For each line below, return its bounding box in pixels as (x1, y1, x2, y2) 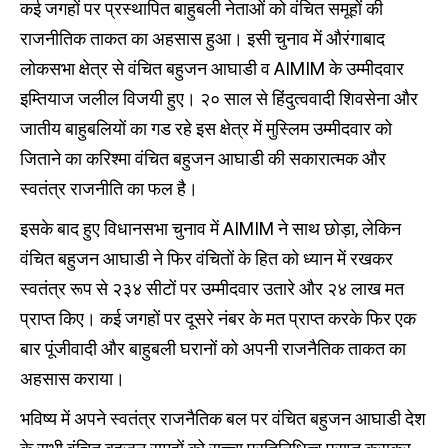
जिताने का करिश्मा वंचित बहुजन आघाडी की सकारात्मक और (20, 148, 386, 169)
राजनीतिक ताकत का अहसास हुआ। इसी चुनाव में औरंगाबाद (20, 28, 385, 49)
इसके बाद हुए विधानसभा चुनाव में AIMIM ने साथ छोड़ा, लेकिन (20, 218, 401, 239)
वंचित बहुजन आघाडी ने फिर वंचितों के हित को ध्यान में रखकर (20, 248, 393, 269)
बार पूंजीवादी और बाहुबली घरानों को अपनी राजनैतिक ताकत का (20, 338, 406, 359)
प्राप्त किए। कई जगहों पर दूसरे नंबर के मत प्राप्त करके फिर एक (20, 308, 416, 329)
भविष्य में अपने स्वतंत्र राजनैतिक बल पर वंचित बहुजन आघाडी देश (20, 408, 426, 429)
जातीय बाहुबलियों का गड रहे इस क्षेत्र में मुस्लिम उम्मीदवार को (20, 118, 392, 139)
